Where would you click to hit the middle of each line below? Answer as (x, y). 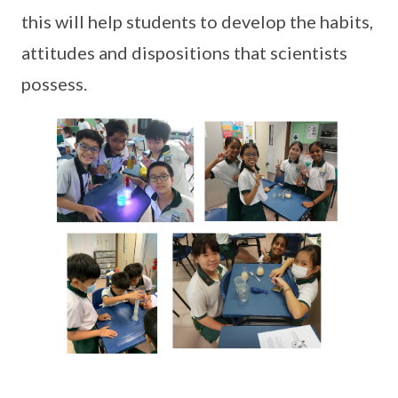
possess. (54, 83)
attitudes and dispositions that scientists (184, 52)
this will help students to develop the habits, (197, 21)
